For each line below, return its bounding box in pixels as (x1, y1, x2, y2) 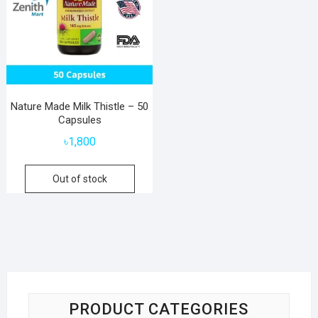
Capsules (57, 114, 102, 127)
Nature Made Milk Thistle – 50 (11, 100, 149, 114)
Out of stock (52, 173, 107, 185)
